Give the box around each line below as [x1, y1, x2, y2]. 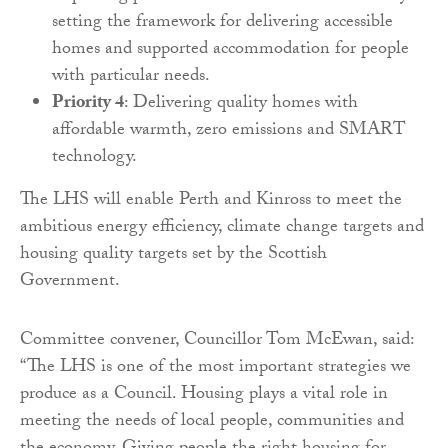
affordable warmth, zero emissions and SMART [52, 115, 406, 147]
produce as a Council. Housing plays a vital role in [20, 379, 388, 411]
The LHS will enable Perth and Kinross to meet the [20, 185, 402, 217]
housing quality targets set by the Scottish [20, 239, 327, 271]
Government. [20, 266, 120, 298]
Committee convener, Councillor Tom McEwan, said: [20, 325, 414, 357]
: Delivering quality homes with [124, 88, 358, 120]
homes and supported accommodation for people [52, 34, 409, 66]
